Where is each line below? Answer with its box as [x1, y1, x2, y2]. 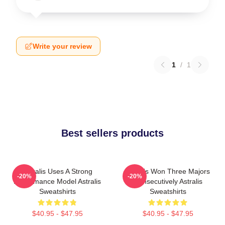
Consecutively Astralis [133, 177, 202, 185]
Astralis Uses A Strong [22, 167, 92, 175]
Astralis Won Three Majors [126, 167, 210, 175]
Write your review [33, 42, 92, 50]
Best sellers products [61, 128, 164, 139]
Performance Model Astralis [14, 177, 101, 185]
